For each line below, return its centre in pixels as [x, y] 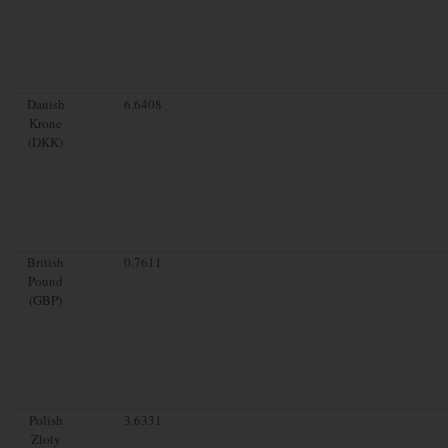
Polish [45, 419]
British [46, 261]
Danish [45, 103]
